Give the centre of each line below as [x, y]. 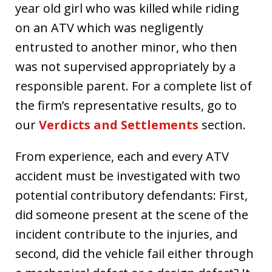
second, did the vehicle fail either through [134, 253]
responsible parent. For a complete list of [134, 86]
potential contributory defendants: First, [131, 195]
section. [222, 125]
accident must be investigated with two [128, 176]
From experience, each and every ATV [122, 156]
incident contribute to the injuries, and [126, 234]
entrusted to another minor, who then [126, 47]
